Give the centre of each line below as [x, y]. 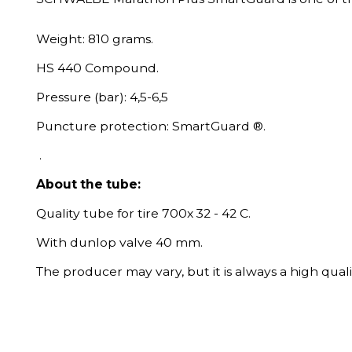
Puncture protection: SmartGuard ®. [151, 126]
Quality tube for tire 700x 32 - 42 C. [143, 213]
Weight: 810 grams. [95, 39]
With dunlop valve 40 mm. [119, 242]
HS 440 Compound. [97, 68]
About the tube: [88, 184]
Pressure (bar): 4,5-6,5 [102, 97]
